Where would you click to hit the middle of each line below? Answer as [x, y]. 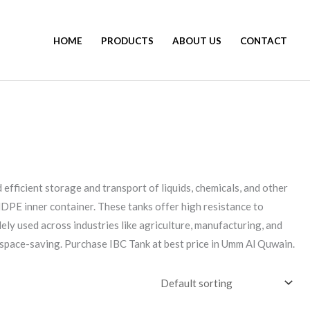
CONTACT [263, 40]
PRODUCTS [127, 40]
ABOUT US [197, 40]
